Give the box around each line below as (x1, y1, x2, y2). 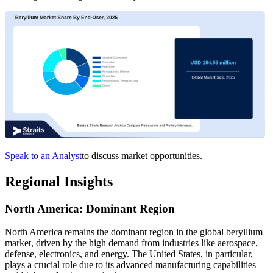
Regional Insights (5, 173, 113, 190)
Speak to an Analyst (5, 150, 82, 161)
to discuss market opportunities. (82, 150, 202, 161)
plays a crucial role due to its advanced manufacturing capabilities (5, 260, 256, 271)
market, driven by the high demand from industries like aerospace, (5, 238, 258, 249)
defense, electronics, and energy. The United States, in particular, (5, 249, 253, 260)
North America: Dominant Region (5, 202, 175, 215)
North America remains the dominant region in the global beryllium (5, 227, 263, 238)
